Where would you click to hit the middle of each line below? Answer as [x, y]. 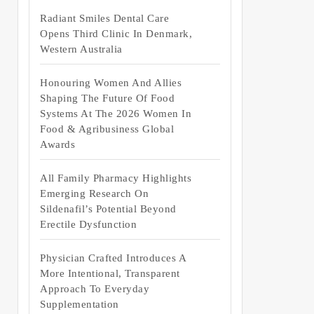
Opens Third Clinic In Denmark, [116, 34]
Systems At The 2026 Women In [116, 114]
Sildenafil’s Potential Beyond [108, 209]
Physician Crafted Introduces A [113, 258]
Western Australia [81, 49]
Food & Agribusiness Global [107, 129]
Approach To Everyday [95, 289]
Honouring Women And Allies [111, 83]
